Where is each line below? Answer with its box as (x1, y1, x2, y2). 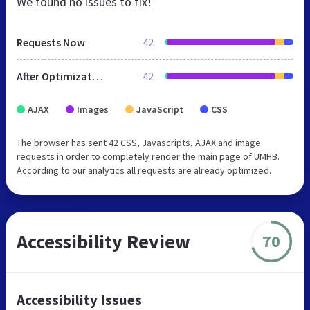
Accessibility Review (17, 228, 190, 254)
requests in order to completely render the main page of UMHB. (17, 149, 280, 163)
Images (77, 102, 109, 116)
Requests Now (17, 35, 85, 49)
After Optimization (92, 69, 103, 83)
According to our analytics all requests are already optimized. (17, 163, 271, 176)
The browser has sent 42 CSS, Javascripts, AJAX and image (17, 136, 261, 149)
